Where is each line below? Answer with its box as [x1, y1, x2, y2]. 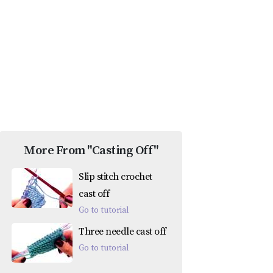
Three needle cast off [79, 225, 166, 238]
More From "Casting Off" [24, 143, 158, 159]
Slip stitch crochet [79, 171, 152, 183]
